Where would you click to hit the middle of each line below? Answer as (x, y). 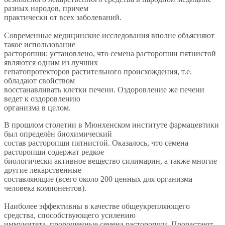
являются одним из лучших (51, 62)
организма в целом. (38, 107)
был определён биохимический (58, 134)
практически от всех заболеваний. (63, 17)
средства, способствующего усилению (70, 215)
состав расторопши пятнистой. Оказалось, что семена (96, 143)
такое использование (40, 44)
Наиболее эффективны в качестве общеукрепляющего (97, 206)
